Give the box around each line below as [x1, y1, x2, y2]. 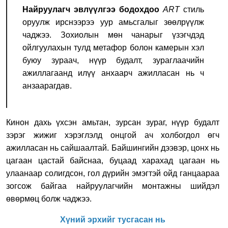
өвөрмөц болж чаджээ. [6, 194, 92, 203]
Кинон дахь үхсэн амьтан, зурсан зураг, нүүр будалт [6, 118, 219, 127]
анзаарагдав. [22, 81, 72, 90]
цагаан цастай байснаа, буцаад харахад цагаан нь [6, 156, 219, 165]
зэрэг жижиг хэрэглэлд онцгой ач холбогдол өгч [6, 130, 219, 139]
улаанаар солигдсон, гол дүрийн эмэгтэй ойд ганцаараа [6, 168, 219, 178]
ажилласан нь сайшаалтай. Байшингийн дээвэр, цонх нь [6, 143, 219, 152]
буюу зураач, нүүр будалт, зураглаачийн [22, 55, 204, 65]
